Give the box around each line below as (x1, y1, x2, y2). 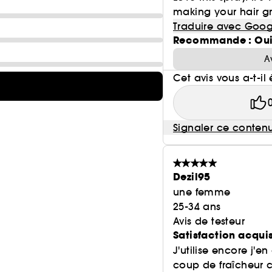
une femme (173, 186, 231, 198)
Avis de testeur (173, 215, 245, 227)
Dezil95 (173, 170, 211, 184)
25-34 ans (173, 200, 221, 212)
